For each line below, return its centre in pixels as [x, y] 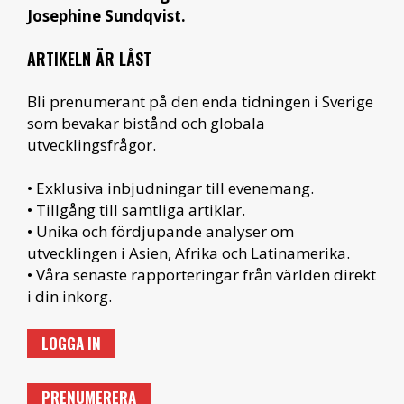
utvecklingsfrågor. [92, 144]
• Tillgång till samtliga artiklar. [136, 209]
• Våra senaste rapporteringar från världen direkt [202, 274]
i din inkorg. [69, 296]
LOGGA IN [71, 343]
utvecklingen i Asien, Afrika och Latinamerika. [188, 252]
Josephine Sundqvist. [106, 15]
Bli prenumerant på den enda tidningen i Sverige [200, 101]
